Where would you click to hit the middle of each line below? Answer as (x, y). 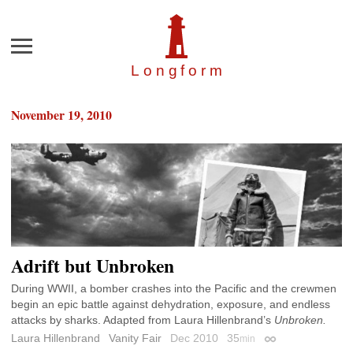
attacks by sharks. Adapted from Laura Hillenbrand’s (143, 320)
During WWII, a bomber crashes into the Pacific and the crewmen (174, 289)
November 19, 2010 (61, 115)
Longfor (170, 71)
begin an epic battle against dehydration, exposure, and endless (171, 305)
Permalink (288, 341)
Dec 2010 (196, 338)
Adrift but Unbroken (93, 266)
